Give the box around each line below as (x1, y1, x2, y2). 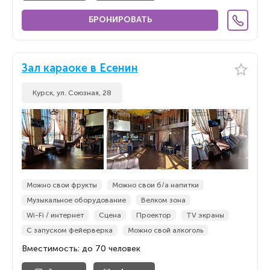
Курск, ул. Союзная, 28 (33, 89, 111, 97)
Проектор (136, 211, 171, 219)
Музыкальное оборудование (27, 196, 126, 204)
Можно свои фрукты (27, 181, 97, 189)
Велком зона (141, 196, 186, 204)
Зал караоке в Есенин (22, 61, 138, 75)
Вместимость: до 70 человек (22, 243, 140, 254)
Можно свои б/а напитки (112, 181, 199, 189)
